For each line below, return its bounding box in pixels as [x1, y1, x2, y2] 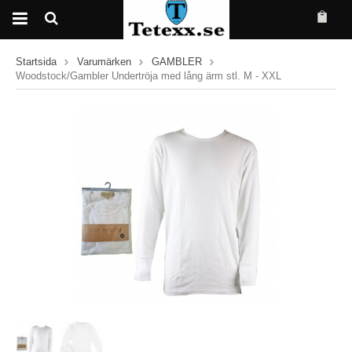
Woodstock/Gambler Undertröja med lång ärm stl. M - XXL [16, 70, 281, 82]
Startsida [16, 56, 57, 68]
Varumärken [77, 56, 131, 68]
